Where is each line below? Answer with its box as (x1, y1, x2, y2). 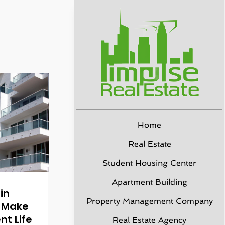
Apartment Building (111, 177, 187, 187)
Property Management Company (86, 196, 213, 206)
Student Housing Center (102, 158, 196, 168)
